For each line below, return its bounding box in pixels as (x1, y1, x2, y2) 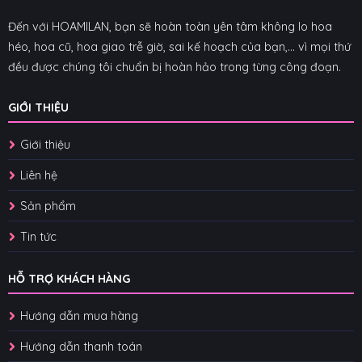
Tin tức (19, 229, 57, 245)
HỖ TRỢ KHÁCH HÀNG (7, 271, 130, 286)
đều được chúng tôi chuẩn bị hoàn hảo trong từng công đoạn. (7, 60, 341, 75)
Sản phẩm (19, 199, 76, 214)
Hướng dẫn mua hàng (19, 308, 141, 323)
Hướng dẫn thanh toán (19, 339, 142, 354)
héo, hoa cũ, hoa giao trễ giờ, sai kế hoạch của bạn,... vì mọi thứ (7, 40, 351, 55)
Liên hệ (19, 168, 57, 183)
